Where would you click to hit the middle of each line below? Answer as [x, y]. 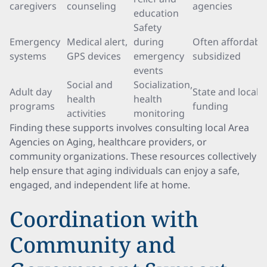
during [149, 42]
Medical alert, [97, 42]
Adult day [31, 92]
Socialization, [163, 85]
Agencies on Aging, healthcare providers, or [108, 142]
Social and [90, 85]
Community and [92, 245]
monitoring [159, 113]
